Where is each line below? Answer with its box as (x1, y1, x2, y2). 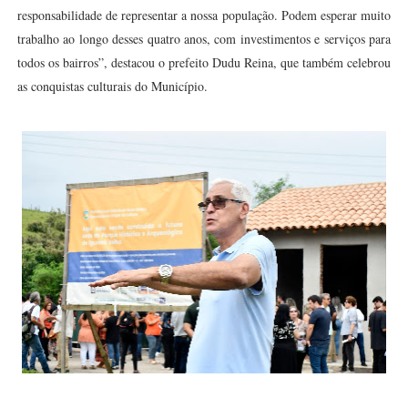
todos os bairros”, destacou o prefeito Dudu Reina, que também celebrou (16, 54, 392, 71)
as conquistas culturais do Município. (16, 77, 208, 95)
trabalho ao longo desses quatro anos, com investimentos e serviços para (16, 30, 392, 47)
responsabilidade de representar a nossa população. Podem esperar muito (16, 6, 392, 24)
